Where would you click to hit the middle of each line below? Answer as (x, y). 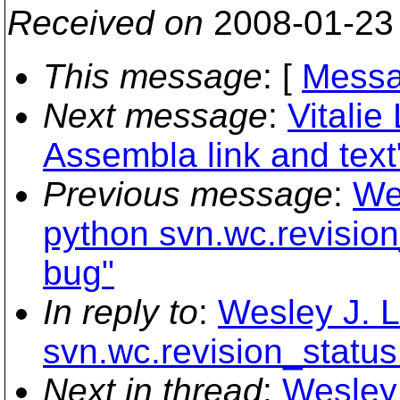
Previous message (188, 194)
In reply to (121, 312)
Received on (105, 22)
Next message (155, 115)
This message (153, 76)
